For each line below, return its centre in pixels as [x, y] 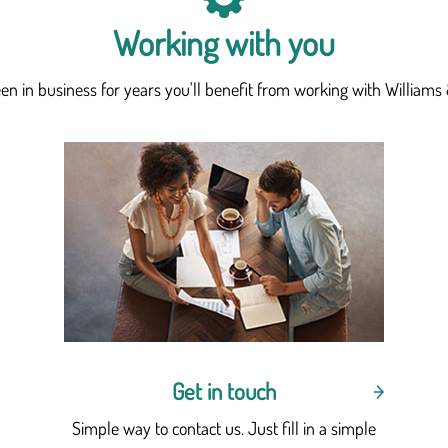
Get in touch [224, 390]
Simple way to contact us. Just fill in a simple [224, 427]
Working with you [224, 42]
